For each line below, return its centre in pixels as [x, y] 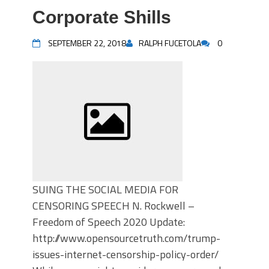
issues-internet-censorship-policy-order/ [125, 254]
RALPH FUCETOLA [170, 43]
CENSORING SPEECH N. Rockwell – [113, 206]
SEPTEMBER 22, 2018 [87, 43]
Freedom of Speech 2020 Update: [110, 222]
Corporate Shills [102, 17]
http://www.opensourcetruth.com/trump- [126, 238]
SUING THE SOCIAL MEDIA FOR [105, 189]
